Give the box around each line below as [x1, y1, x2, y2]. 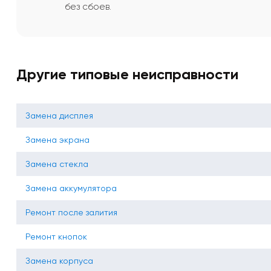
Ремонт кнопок [25, 232, 87, 242]
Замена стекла [25, 159, 88, 169]
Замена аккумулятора [25, 183, 117, 194]
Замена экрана [25, 135, 90, 145]
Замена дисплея [25, 111, 93, 121]
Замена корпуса [25, 256, 93, 266]
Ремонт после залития [25, 207, 117, 218]
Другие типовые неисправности [16, 65, 238, 83]
